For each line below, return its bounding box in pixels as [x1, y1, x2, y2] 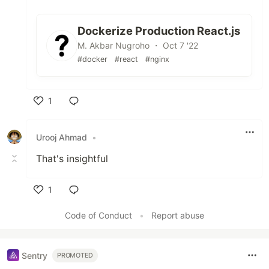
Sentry [22, 250, 47, 261]
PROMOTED [57, 251, 94, 259]
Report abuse [151, 210, 204, 221]
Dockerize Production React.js [77, 24, 240, 38]
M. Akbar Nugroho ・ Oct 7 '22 [77, 40, 198, 51]
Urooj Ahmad [36, 131, 87, 142]
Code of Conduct [65, 210, 132, 221]
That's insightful [36, 153, 108, 165]
